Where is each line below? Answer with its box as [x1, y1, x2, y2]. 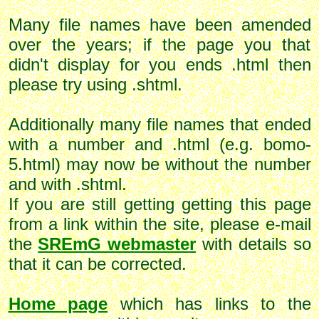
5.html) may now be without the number [8, 154, 311, 174]
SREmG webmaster [38, 234, 197, 253]
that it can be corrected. [8, 253, 187, 273]
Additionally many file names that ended [8, 114, 311, 134]
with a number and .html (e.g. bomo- [8, 134, 311, 154]
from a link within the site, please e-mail [8, 214, 311, 234]
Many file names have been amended [8, 14, 311, 34]
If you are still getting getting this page [8, 194, 311, 214]
